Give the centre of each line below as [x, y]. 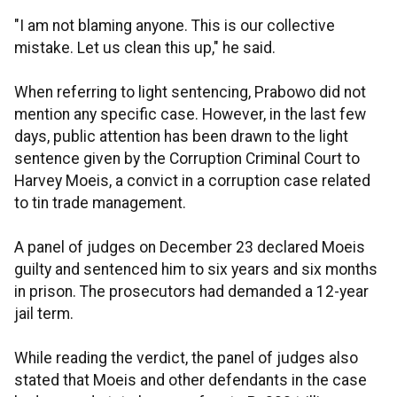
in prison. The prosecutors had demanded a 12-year [191, 292]
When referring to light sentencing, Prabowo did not [190, 93]
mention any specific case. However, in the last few [190, 115]
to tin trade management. [100, 203]
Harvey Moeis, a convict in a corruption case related [192, 181]
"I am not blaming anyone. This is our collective [175, 26]
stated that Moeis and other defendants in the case [191, 381]
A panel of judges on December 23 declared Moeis [190, 248]
